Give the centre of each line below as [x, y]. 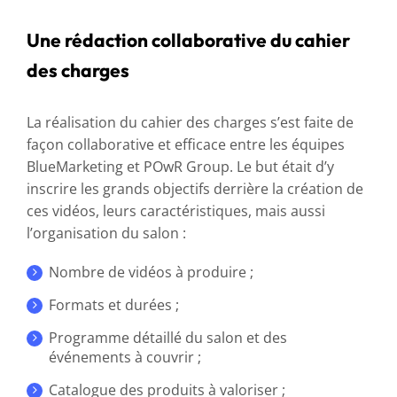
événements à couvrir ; [126, 357]
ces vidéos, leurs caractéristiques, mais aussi [175, 210]
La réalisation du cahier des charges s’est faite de [190, 122]
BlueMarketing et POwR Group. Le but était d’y [180, 166]
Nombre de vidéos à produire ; [152, 272]
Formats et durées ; [117, 304]
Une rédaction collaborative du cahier [188, 39]
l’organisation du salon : [108, 233]
